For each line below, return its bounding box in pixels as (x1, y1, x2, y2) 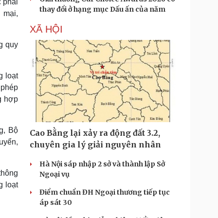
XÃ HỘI (30, 24, 63, 35)
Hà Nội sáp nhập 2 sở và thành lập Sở (39, 160, 165, 168)
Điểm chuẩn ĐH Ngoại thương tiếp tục (39, 188, 170, 197)
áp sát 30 (39, 198, 72, 207)
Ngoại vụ (39, 170, 70, 179)
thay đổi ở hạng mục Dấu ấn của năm (39, 5, 165, 14)
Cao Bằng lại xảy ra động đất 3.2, (30, 128, 160, 138)
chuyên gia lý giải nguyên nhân (30, 140, 161, 149)
